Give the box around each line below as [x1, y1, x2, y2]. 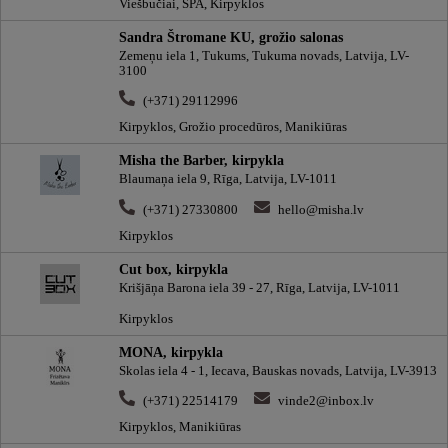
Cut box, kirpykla [119, 260, 228, 277]
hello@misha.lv [278, 202, 364, 217]
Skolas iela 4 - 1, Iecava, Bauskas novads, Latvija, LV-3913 [119, 364, 437, 379]
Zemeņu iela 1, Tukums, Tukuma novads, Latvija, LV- [119, 48, 409, 63]
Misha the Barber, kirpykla [119, 152, 284, 169]
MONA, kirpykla [119, 343, 223, 360]
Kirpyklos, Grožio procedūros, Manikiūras [119, 120, 347, 135]
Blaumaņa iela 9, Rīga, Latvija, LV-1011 [119, 172, 337, 187]
